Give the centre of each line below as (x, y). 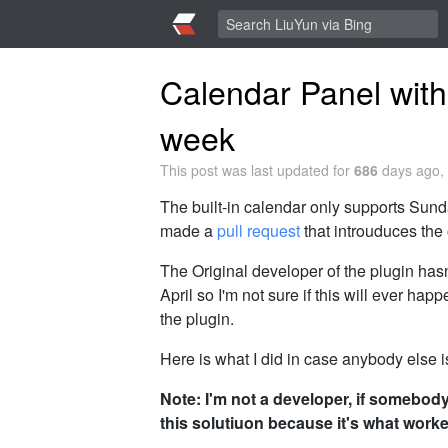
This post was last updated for (257, 170)
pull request (258, 230)
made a (188, 230)
